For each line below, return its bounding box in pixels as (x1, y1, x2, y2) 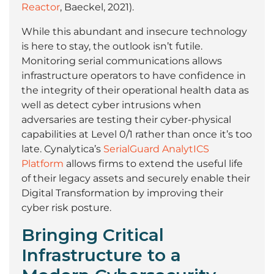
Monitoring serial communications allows (21, 54, 222, 67)
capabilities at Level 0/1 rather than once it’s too (21, 128, 252, 140)
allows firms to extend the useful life (64, 157, 243, 169)
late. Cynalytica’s (21, 143, 103, 155)
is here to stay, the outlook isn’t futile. (21, 40, 202, 52)
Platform (21, 157, 64, 169)
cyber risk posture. (21, 201, 111, 213)
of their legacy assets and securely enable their (21, 172, 250, 184)
